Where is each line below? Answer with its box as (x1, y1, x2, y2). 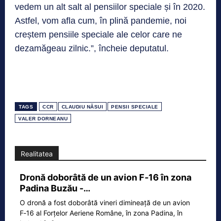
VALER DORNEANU (18, 116, 68, 122)
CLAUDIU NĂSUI (61, 104, 103, 110)
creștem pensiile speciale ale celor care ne (15, 30, 182, 40)
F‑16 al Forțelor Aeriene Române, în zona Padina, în (20, 209, 183, 218)
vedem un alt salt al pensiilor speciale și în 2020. (15, 2, 205, 12)
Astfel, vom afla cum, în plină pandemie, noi (15, 16, 186, 26)
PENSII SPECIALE (111, 104, 158, 110)
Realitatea (21, 149, 53, 158)
